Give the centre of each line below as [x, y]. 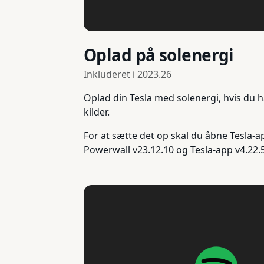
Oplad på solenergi [159, 55]
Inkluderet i [110, 74]
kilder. [97, 112]
